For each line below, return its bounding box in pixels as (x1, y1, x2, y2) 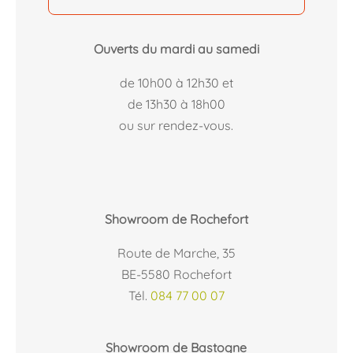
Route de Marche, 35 (117, 244, 236, 261)
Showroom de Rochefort (104, 210, 248, 227)
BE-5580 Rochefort (121, 266, 232, 282)
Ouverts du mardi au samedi (93, 40, 259, 57)
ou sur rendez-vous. (119, 117, 234, 133)
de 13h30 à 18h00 (127, 95, 225, 112)
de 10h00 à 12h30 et (119, 74, 233, 91)
